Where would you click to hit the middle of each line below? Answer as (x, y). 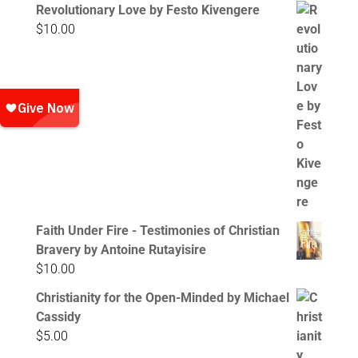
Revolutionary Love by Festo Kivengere (147, 10)
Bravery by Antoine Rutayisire (121, 250)
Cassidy (58, 317)
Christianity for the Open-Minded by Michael (162, 298)
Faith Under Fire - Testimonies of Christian (157, 231)
